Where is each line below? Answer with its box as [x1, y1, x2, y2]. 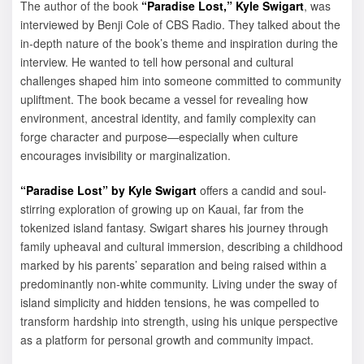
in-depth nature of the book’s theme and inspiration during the [20, 35, 338, 52]
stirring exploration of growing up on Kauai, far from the [20, 201, 304, 218]
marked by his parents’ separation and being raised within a [20, 257, 327, 274]
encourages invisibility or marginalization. [20, 147, 231, 164]
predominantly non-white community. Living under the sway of [20, 275, 337, 292]
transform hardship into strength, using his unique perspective [20, 313, 338, 330]
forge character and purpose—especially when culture [20, 128, 298, 145]
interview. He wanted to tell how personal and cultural [20, 54, 293, 71]
